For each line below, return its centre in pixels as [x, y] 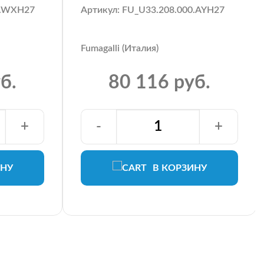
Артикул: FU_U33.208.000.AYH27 [153, 10]
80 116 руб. [159, 82]
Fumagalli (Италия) [120, 48]
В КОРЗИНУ [179, 168]
